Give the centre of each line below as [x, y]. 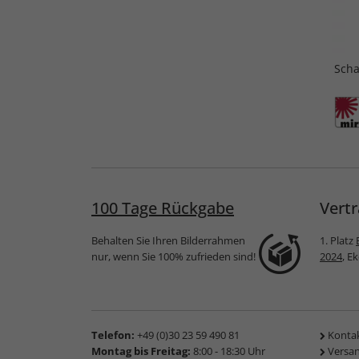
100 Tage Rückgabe [163, 208]
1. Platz [338, 241]
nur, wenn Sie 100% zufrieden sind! [173, 257]
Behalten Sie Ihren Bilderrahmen [168, 241]
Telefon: [113, 335]
